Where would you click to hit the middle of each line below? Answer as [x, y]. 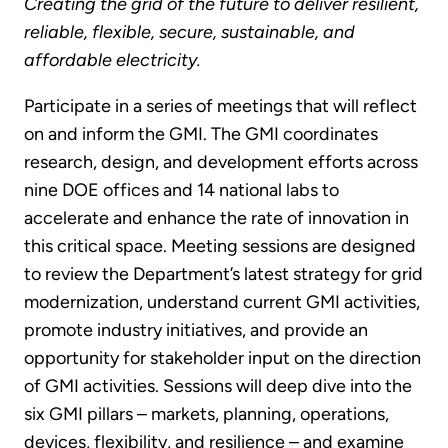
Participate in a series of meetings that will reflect [220, 106]
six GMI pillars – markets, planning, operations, [206, 414]
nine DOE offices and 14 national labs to [181, 190]
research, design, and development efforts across [221, 162]
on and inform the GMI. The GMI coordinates [201, 134]
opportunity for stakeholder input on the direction [222, 358]
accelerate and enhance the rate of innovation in [216, 218]
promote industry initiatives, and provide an [196, 330]
